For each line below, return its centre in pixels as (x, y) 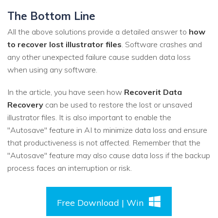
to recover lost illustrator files (64, 45)
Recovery (25, 105)
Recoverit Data (153, 92)
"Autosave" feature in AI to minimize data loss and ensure (107, 130)
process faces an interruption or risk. (70, 168)
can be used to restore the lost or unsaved (118, 105)
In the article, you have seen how (66, 92)
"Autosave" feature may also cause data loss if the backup (109, 155)
